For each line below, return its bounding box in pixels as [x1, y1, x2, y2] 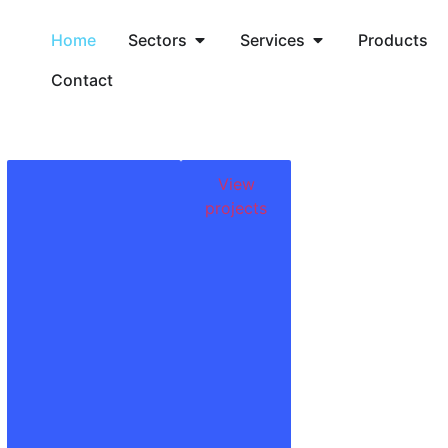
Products [358, 30, 429, 50]
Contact [51, 70, 114, 90]
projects [205, 198, 268, 218]
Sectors [128, 30, 188, 50]
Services [240, 30, 306, 50]
